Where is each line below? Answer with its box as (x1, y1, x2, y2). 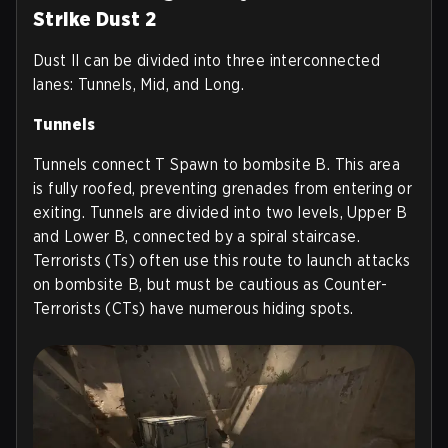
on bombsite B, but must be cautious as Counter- (33, 275, 388, 295)
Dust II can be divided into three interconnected (33, 51, 381, 71)
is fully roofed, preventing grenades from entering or (33, 179, 413, 199)
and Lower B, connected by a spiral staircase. (33, 227, 360, 247)
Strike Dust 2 (33, 7, 157, 32)
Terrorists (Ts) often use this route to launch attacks (33, 251, 411, 271)
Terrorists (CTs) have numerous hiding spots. (33, 299, 354, 319)
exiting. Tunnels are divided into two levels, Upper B (33, 203, 408, 223)
